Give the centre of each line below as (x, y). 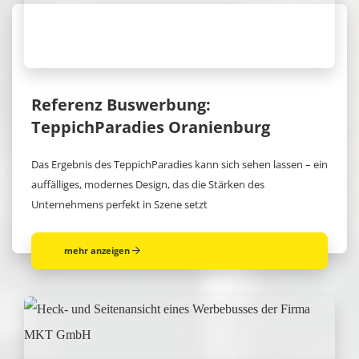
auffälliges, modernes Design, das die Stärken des (148, 185)
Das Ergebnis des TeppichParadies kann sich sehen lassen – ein (179, 165)
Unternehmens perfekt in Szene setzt (119, 205)
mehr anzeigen (97, 251)
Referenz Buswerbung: (121, 105)
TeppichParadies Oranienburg (151, 127)
